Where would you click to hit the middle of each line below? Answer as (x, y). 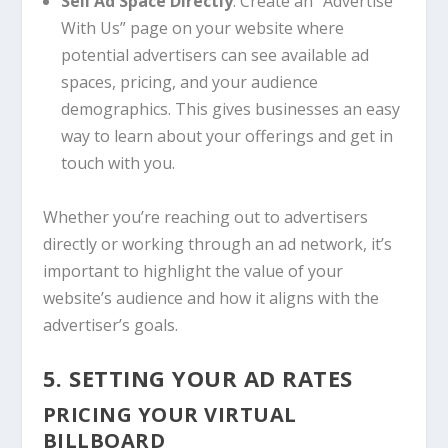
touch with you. (117, 162)
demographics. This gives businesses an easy (230, 108)
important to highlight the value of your (192, 270)
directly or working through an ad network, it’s (217, 243)
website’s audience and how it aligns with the (210, 297)
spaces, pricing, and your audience (189, 81)
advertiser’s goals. (110, 324)
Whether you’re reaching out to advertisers (205, 216)
